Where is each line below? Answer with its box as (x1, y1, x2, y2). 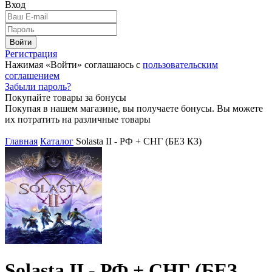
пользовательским (143, 59, 218, 70)
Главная (5, 136, 38, 146)
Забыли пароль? (5, 81, 71, 92)
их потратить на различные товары (5, 114, 151, 124)
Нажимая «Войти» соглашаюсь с (5, 59, 143, 70)
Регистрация (5, 49, 57, 59)
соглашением (5, 70, 59, 81)
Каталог (40, 136, 73, 146)
